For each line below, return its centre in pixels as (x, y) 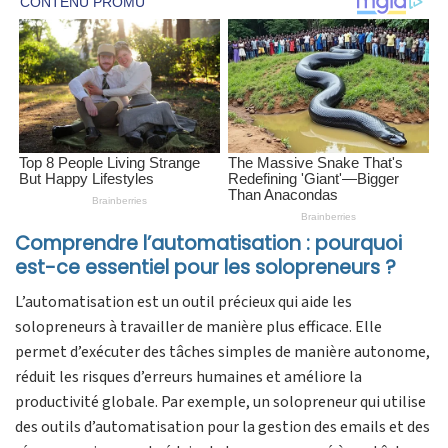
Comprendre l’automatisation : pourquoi (208, 244)
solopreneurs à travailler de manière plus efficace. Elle (198, 326)
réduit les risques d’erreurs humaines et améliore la (188, 376)
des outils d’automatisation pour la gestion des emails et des (222, 426)
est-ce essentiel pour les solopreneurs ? (205, 268)
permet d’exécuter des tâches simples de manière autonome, (222, 351)
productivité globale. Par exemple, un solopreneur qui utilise (220, 401)
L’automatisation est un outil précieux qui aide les (183, 301)
